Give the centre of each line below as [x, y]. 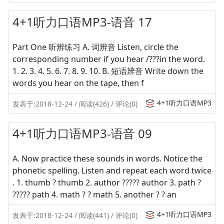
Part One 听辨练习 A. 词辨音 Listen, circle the [95, 47]
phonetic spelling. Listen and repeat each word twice [112, 170]
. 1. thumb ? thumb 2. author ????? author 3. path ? [107, 182]
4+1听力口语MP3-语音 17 [82, 22]
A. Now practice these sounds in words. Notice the [107, 158]
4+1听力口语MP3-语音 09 [82, 133]
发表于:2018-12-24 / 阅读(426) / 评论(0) [75, 104]
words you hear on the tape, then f [78, 83]
